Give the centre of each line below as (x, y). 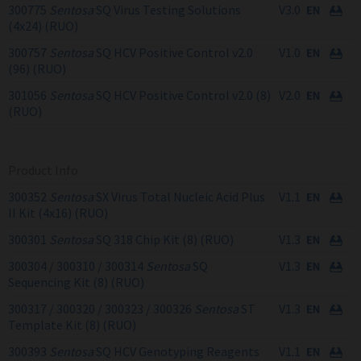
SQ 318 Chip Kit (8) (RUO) (164, 240)
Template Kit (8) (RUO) (72, 325)
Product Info (43, 170)
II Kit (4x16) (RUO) (58, 213)
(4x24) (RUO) (43, 26)
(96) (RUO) (37, 69)
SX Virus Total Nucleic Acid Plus (179, 197)
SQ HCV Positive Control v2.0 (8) (182, 95)
